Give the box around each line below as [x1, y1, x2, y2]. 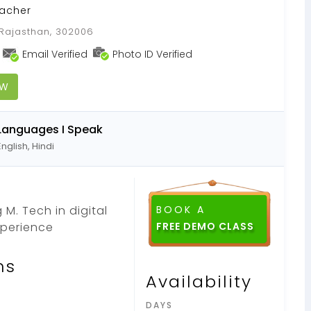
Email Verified [22, 47, 87, 61]
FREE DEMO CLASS [156, 219, 254, 233]
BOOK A [156, 202, 205, 217]
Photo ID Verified [112, 47, 192, 61]
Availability [146, 269, 252, 293]
